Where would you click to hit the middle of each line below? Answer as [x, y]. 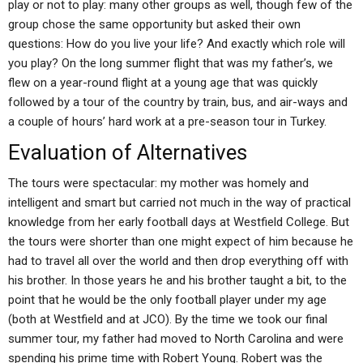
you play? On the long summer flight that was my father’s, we [171, 63]
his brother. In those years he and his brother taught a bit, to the [177, 280]
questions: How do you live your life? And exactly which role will [177, 44]
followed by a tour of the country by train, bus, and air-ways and [178, 102]
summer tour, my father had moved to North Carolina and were [176, 339]
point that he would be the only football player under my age [167, 300]
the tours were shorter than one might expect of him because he [181, 241]
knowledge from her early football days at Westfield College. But [179, 222]
